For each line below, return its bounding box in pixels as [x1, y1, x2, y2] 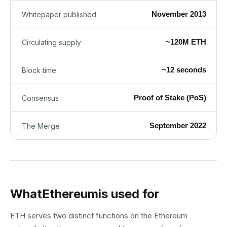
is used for [98, 186, 160, 201]
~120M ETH [166, 37, 206, 46]
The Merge [22, 121, 60, 130]
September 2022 [149, 121, 206, 130]
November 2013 [152, 10, 206, 18]
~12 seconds [162, 65, 206, 74]
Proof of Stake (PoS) [134, 93, 206, 102]
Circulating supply [22, 37, 81, 47]
